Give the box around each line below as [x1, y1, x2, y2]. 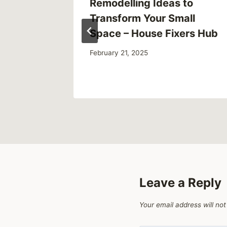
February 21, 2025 [90, 49, 148, 57]
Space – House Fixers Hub [90, 27, 218, 40]
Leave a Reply [139, 175, 221, 191]
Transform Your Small [90, 12, 195, 24]
